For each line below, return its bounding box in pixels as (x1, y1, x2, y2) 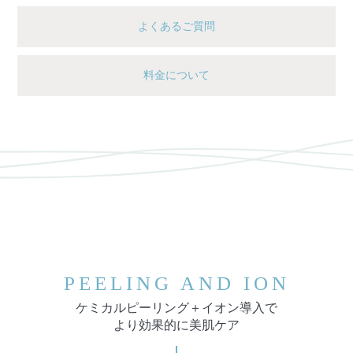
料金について (143, 69, 210, 82)
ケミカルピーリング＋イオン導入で (76, 301, 277, 315)
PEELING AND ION (63, 273, 290, 295)
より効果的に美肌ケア (113, 318, 240, 333)
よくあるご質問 (138, 20, 215, 33)
